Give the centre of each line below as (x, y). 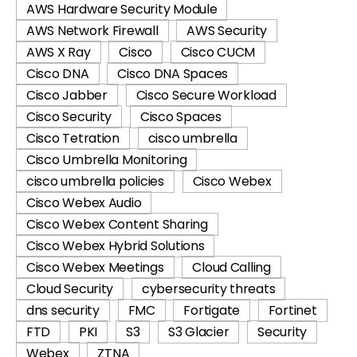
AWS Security (227, 30)
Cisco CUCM (218, 52)
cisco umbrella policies (95, 181)
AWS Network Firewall (92, 30)
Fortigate (212, 310)
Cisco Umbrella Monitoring (107, 159)
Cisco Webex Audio (84, 202)
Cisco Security (69, 116)
